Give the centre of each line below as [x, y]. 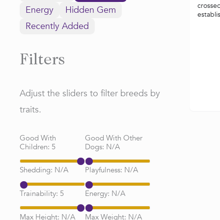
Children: [36, 147]
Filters [42, 61]
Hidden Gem [91, 10]
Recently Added [57, 26]
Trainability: [40, 193]
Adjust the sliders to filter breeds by [90, 94]
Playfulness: [105, 170]
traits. [30, 110]
